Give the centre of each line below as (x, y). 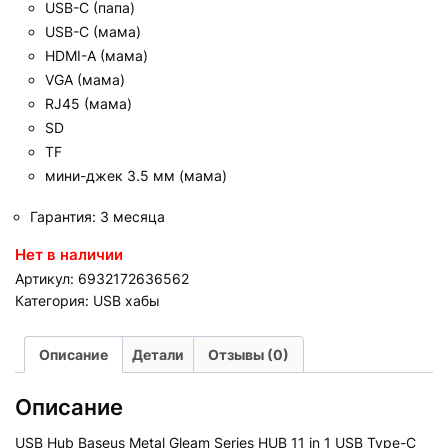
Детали (158, 354)
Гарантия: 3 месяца (97, 216)
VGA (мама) (85, 79)
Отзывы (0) (249, 354)
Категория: (54, 300)
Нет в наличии (69, 254)
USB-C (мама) (93, 31)
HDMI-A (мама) (96, 55)
